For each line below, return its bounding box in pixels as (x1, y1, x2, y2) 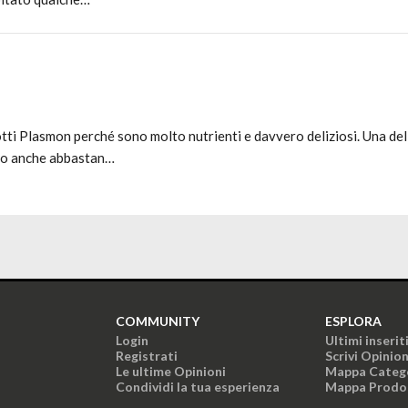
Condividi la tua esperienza (116, 379, 280, 394)
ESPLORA (325, 313, 382, 329)
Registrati (116, 348, 178, 363)
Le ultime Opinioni (116, 363, 226, 379)
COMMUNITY (116, 313, 199, 329)
